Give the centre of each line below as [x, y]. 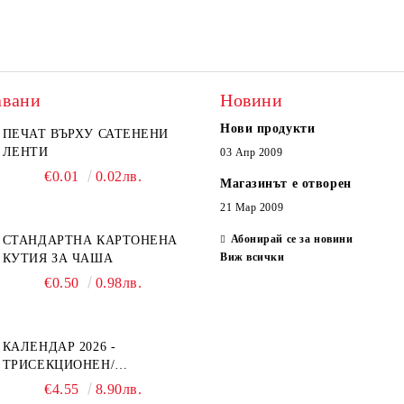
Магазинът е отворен [286, 184]
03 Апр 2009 [252, 152]
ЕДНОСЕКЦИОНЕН [62, 383]
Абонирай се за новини [292, 239]
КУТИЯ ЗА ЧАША [58, 258]
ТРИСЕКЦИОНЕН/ [59, 365]
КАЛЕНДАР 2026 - [59, 347]
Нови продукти [268, 129]
